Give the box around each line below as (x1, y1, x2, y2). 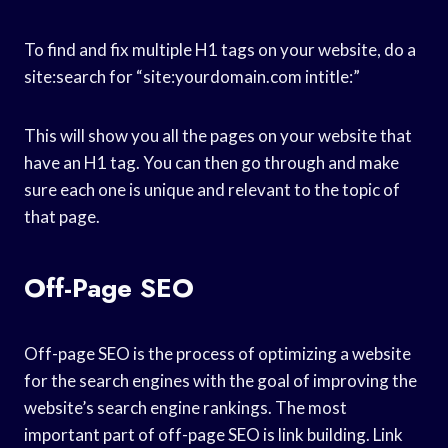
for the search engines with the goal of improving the (24, 369, 417, 391)
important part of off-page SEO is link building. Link (24, 423, 403, 445)
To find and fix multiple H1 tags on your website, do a (24, 38, 416, 60)
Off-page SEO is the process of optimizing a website (24, 342, 411, 364)
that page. (24, 205, 100, 227)
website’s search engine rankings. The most (24, 396, 347, 418)
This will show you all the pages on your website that (24, 124, 412, 146)
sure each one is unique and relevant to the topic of (24, 178, 400, 200)
